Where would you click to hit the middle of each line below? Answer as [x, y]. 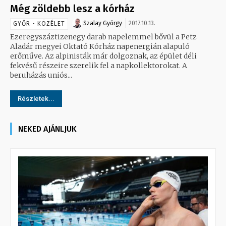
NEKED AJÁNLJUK [47, 129]
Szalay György [103, 23]
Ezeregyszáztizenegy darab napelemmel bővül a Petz [103, 37]
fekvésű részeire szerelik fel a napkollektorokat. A [99, 65]
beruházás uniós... [41, 75]
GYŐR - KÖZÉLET [39, 23]
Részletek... [36, 98]
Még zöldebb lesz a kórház [72, 8]
